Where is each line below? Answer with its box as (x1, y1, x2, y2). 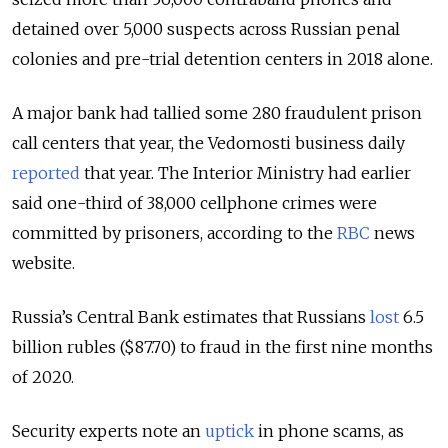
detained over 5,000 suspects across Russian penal (12, 18, 400, 39)
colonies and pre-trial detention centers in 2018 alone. (12, 48, 433, 69)
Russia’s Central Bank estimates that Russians (12, 306, 370, 327)
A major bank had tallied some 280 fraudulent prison (12, 102, 422, 123)
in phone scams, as (254, 420, 404, 441)
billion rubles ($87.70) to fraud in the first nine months (12, 336, 433, 357)
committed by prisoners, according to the (12, 222, 337, 243)
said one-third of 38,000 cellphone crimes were (12, 192, 377, 213)
